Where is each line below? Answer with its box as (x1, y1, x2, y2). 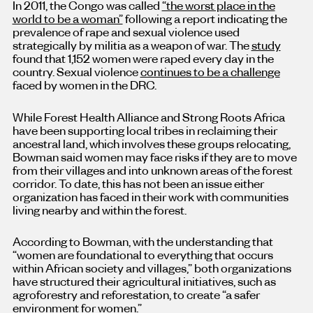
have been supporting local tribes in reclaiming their (12, 122, 277, 138)
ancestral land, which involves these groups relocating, (12, 135, 291, 151)
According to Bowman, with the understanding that (12, 233, 273, 249)
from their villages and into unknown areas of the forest (12, 161, 293, 177)
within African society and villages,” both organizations (12, 259, 291, 275)
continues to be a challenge (140, 64, 280, 80)
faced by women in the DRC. (12, 77, 156, 93)
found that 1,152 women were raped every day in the (12, 50, 274, 66)
